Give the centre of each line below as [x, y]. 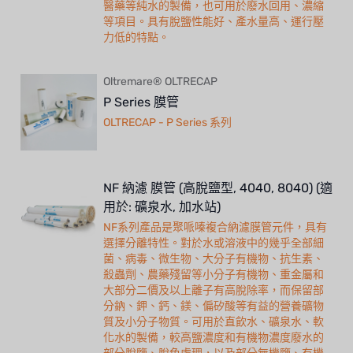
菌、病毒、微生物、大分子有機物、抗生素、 [214, 259]
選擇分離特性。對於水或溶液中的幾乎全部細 [214, 243]
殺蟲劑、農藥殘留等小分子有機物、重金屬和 [214, 275]
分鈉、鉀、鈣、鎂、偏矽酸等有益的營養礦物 [214, 307]
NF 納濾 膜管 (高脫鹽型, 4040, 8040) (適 [218, 188]
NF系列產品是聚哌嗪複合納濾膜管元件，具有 [215, 228]
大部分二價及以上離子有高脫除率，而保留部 [214, 291]
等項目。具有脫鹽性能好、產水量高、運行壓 [214, 22]
